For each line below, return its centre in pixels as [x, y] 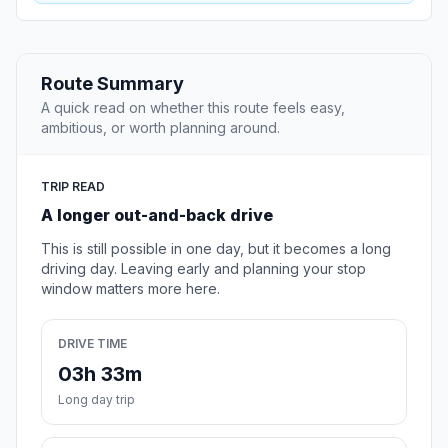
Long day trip [96, 400]
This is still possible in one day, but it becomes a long [216, 249]
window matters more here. [130, 289]
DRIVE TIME [92, 344]
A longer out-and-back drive [157, 215]
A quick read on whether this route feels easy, [193, 108]
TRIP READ [73, 187]
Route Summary [112, 84]
